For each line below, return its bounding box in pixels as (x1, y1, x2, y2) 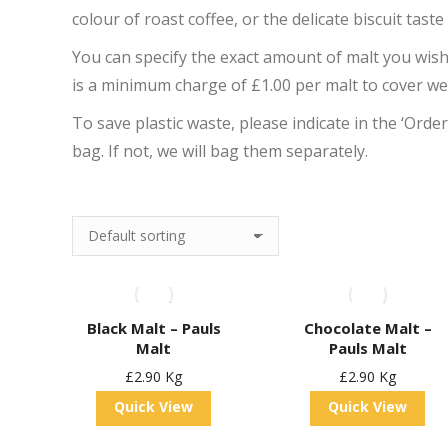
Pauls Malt (328, 338, 407, 358)
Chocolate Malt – (303, 318, 432, 338)
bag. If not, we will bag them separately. (72, 140, 368, 162)
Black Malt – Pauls (86, 318, 221, 338)
